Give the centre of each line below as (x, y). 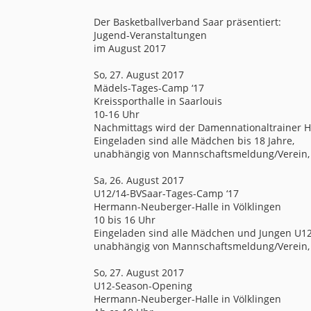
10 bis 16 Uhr (124, 219)
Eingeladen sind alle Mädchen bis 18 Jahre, (194, 140)
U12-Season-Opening (143, 285)
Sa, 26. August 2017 (138, 180)
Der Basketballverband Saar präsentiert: (187, 22)
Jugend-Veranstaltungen (150, 35)
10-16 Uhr (116, 114)
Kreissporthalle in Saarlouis (158, 101)
